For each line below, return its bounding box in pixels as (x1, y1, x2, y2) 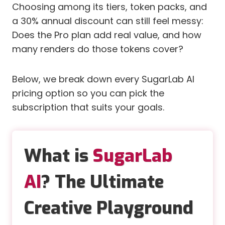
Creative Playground (24, 196, 193, 220)
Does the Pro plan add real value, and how (12, 29, 201, 42)
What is (24, 144, 93, 168)
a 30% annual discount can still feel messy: (12, 15, 203, 28)
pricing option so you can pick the (12, 87, 164, 100)
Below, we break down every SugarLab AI (12, 73, 194, 86)
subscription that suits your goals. (12, 101, 164, 114)
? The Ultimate (41, 170, 164, 194)
